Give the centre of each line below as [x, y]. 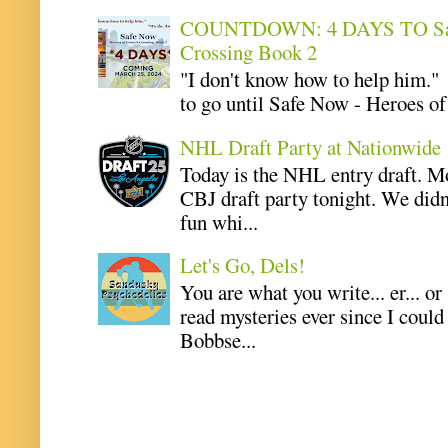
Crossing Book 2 [249, 52]
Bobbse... [218, 339]
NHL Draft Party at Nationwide [311, 146]
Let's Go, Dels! [243, 265]
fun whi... [219, 221]
